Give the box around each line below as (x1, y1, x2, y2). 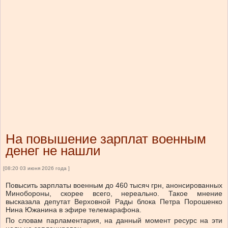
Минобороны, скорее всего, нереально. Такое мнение (6, 189, 222, 198)
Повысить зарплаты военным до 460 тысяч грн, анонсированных (6, 181, 222, 190)
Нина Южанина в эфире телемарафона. (6, 206, 141, 214)
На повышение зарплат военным (6, 131, 206, 147)
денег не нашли (6, 143, 101, 159)
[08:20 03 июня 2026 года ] (3, 165, 70, 172)
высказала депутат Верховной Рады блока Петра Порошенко (6, 197, 222, 206)
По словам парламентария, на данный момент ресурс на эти (6, 216, 222, 225)
